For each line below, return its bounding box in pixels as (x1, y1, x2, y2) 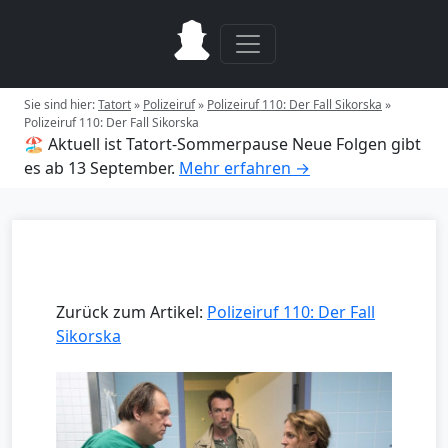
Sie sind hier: (24, 96, 98, 113)
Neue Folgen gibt (292, 133, 421, 155)
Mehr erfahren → (179, 157, 310, 179)
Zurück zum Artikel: (56, 301, 207, 323)
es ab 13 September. (24, 157, 175, 179)
